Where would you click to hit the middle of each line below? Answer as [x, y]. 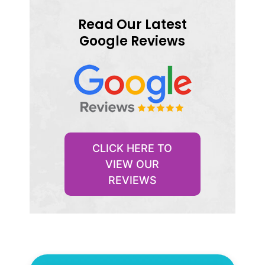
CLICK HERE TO [132, 148]
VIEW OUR [132, 164]
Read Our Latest [132, 24]
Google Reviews [132, 41]
